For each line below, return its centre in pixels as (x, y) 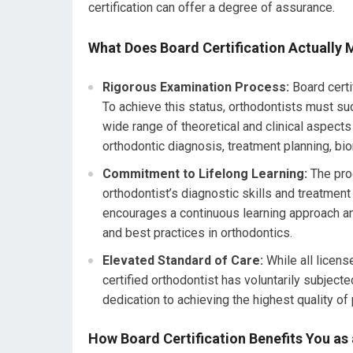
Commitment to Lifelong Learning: (205, 174)
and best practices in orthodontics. (197, 233)
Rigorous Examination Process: (196, 87)
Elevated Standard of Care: (183, 261)
